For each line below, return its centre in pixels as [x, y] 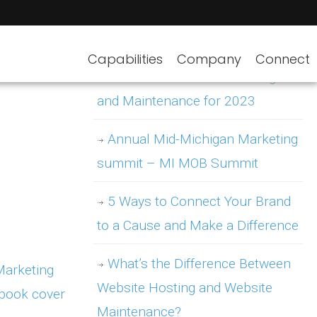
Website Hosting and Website [185, 288]
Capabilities [125, 59]
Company [209, 59]
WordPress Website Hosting [192, 77]
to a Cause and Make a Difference [198, 225]
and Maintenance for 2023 [176, 101]
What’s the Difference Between [199, 264]
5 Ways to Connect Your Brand [199, 201]
